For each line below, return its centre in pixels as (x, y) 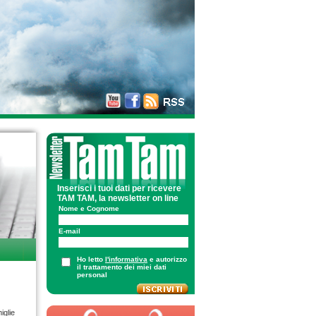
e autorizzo (167, 259)
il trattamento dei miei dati (122, 267)
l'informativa (126, 259)
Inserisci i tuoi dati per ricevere (119, 188)
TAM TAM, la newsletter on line (118, 198)
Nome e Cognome (89, 208)
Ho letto (91, 259)
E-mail (69, 231)
